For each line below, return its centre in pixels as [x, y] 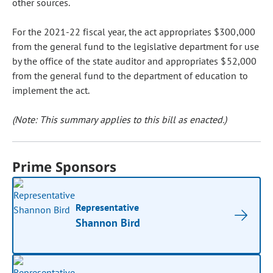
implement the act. [51, 90]
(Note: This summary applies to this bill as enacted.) [120, 119]
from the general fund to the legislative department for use [136, 46]
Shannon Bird [108, 223]
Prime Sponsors [65, 166]
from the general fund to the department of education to [130, 76]
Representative [108, 207]
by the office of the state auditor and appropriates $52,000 [134, 61]
